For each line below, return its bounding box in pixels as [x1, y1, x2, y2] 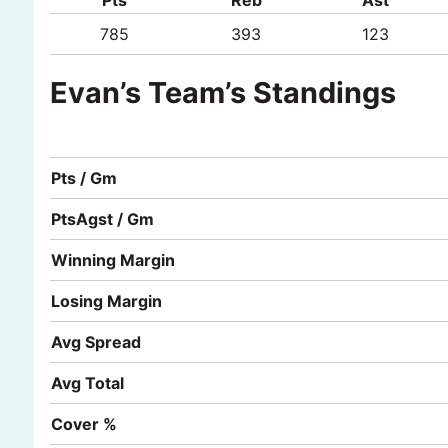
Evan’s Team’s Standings [49, 74, 396, 110]
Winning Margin [50, 249, 175, 270]
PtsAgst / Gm [50, 208, 154, 229]
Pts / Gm [50, 167, 117, 188]
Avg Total [50, 372, 124, 393]
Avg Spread [50, 331, 141, 352]
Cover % [50, 413, 117, 434]
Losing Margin [50, 290, 162, 311]
